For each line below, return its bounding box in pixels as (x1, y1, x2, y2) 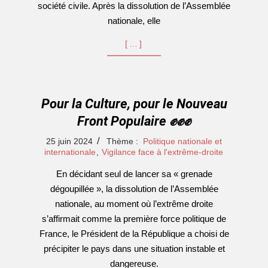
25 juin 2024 (46, 136, 93, 146)
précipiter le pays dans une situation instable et (43, 243, 225, 254)
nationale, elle (108, 16, 160, 26)
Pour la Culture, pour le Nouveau (41, 96, 227, 111)
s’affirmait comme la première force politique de (42, 214, 226, 224)
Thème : (106, 136, 138, 146)
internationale (44, 147, 96, 157)
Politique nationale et (143, 136, 222, 146)
